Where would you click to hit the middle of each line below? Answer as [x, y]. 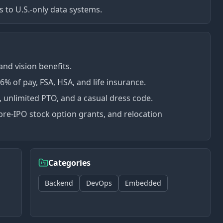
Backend [59, 183]
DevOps [99, 183]
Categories [69, 163]
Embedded [143, 183]
